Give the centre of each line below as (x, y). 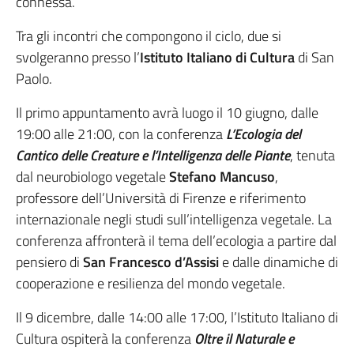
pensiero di (49, 262)
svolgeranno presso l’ (78, 57)
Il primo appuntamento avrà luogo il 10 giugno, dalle (167, 113)
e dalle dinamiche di (279, 262)
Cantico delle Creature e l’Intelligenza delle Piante (153, 155)
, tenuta (313, 155)
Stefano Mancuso (222, 177)
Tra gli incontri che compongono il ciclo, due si (149, 36)
